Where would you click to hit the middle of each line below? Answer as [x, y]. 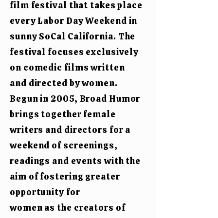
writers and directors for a [70, 130]
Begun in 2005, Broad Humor [75, 99]
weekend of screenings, [64, 145]
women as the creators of [68, 208]
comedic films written [74, 67]
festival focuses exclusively [74, 52]
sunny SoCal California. [64, 36]
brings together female [63, 114]
